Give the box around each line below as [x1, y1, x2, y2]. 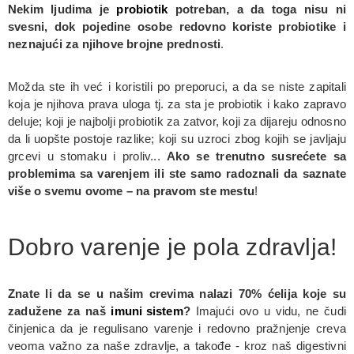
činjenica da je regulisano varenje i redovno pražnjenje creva [8, 321, 346, 335]
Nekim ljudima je [8, 2, 117, 16]
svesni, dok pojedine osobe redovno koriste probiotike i [8, 19, 346, 33]
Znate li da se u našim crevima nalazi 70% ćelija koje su [8, 286, 346, 300]
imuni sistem [111, 303, 183, 318]
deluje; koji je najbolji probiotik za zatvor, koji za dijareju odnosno [8, 114, 347, 128]
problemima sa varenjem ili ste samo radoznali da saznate [8, 166, 346, 180]
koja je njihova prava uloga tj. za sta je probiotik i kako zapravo [8, 96, 346, 111]
